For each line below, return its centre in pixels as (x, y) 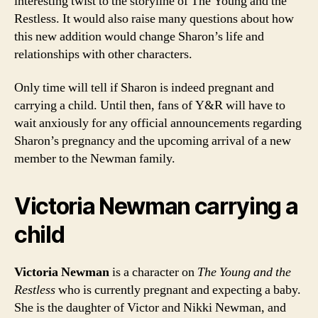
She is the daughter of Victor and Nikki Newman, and (150, 308)
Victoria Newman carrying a (156, 206)
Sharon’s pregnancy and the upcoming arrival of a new (153, 141)
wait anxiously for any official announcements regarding (158, 123)
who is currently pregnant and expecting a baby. (178, 290)
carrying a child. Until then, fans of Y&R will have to (150, 105)
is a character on (153, 272)
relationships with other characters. (103, 54)
